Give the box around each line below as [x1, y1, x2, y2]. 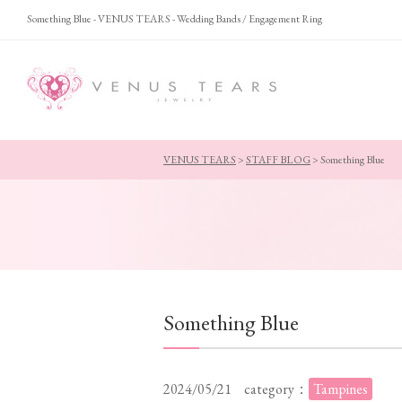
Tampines [313, 380, 368, 398]
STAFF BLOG [246, 153, 310, 167]
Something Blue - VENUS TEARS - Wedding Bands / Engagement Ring [27, 12, 322, 26]
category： [244, 380, 309, 398]
